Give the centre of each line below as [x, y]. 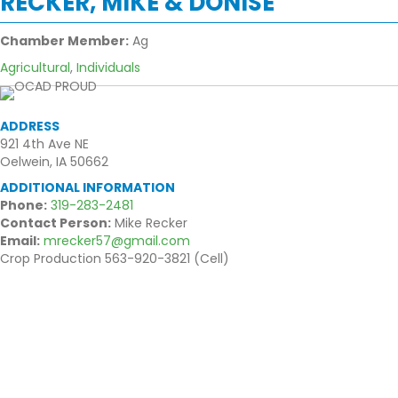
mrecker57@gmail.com [117, 241]
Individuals [108, 68]
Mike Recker [149, 223]
